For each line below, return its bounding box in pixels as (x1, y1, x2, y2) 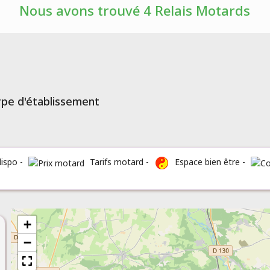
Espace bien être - (172, 155, 248, 168)
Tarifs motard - (87, 155, 151, 168)
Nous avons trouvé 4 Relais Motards (19, 1, 251, 19)
